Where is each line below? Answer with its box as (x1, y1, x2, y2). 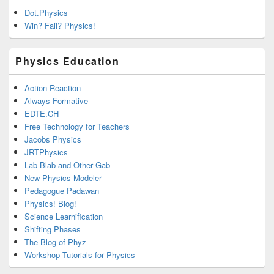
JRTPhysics (24, 146, 68, 158)
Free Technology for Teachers (24, 120, 130, 132)
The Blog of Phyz (24, 236, 86, 248)
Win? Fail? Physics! (24, 20, 95, 31)
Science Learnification (24, 210, 103, 222)
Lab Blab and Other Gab (24, 159, 110, 171)
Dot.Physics (24, 7, 68, 18)
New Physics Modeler (24, 172, 102, 183)
